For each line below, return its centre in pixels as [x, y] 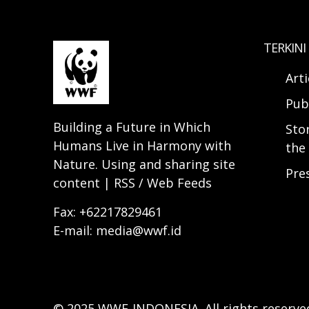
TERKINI [285, 48]
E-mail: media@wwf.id [117, 230]
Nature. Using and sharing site [144, 164]
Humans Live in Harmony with [142, 145]
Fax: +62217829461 [108, 211]
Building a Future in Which [132, 127]
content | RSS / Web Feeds [132, 182]
